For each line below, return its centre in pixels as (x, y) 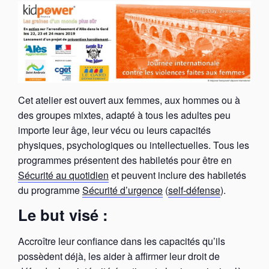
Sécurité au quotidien (63, 175)
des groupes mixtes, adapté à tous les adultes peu (124, 115)
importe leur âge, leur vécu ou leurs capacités (114, 130)
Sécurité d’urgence (122, 190)
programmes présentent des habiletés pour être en (125, 160)
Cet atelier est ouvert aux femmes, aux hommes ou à (129, 100)
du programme (50, 190)
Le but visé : (63, 214)
